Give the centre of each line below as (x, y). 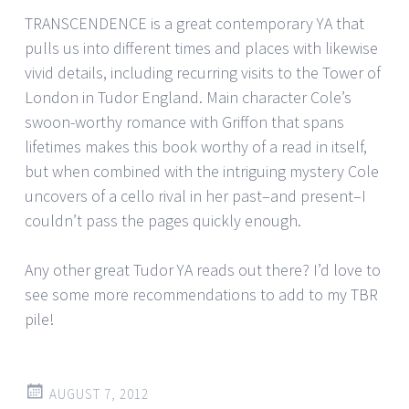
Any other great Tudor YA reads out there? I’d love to (203, 269)
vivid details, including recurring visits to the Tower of (203, 72)
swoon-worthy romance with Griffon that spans (184, 121)
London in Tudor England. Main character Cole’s (188, 97)
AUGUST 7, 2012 (99, 393)
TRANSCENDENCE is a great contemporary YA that (194, 23)
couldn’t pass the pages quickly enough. (163, 220)
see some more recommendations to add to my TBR (201, 294)
